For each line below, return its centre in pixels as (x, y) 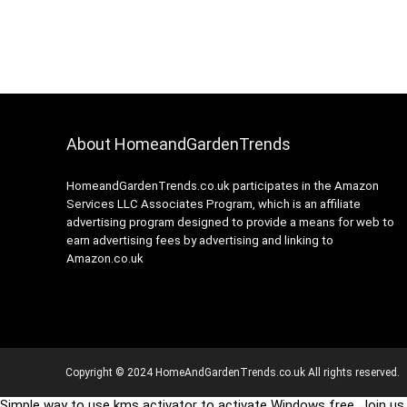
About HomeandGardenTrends (178, 144)
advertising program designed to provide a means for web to (230, 223)
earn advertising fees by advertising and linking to (199, 241)
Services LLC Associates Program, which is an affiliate (213, 204)
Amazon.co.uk (104, 259)
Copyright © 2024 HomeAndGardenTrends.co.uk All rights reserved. (233, 373)
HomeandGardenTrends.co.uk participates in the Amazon (222, 186)
